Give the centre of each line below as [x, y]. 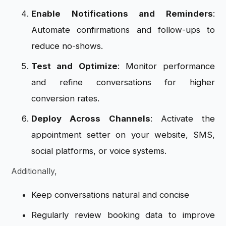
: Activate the [182, 119]
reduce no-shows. [67, 46]
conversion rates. [67, 99]
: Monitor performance [166, 66]
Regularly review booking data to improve [123, 215]
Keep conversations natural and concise [110, 194]
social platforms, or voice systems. [99, 151]
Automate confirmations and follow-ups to [123, 30]
